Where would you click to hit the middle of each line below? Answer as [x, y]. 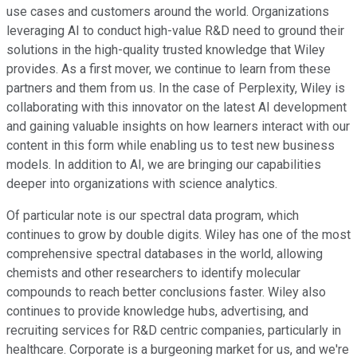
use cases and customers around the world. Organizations [168, 11]
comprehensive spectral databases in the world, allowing [165, 253]
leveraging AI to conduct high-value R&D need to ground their [175, 30]
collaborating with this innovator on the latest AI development [177, 107]
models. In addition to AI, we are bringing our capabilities [164, 164]
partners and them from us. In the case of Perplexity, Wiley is [176, 88]
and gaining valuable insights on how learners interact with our [178, 126]
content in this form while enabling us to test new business [171, 145]
